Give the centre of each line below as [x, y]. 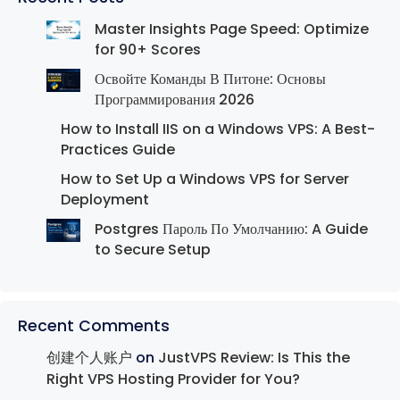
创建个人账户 [89, 358]
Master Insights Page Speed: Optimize [232, 29]
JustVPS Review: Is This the [254, 358]
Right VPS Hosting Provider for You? [173, 379]
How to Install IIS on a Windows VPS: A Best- [218, 129]
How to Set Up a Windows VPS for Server [205, 179]
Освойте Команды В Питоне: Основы [210, 79]
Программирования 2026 [175, 100]
